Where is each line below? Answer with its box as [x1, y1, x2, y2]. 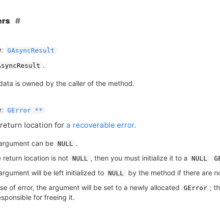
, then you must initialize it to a [90, 153, 190, 162]
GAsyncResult [7, 47, 55, 54]
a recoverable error [66, 120, 134, 130]
